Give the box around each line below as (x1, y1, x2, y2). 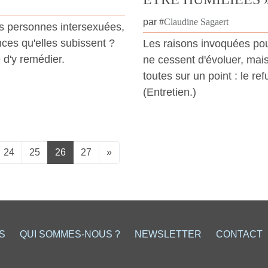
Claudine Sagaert (164, 17, 229, 28)
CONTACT (215, 229, 263, 240)
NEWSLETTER (134, 229, 202, 240)
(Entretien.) (143, 86, 196, 99)
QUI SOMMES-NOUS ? (19, 229, 120, 240)
